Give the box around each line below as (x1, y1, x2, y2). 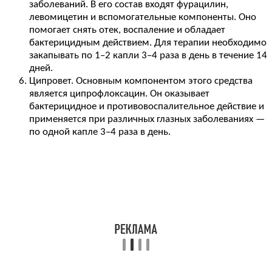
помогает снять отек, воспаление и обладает (29, 24, 225, 35)
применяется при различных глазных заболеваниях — (29, 114, 265, 124)
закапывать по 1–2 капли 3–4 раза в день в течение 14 (29, 50, 267, 61)
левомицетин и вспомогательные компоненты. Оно (29, 12, 256, 22)
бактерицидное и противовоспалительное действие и (29, 101, 264, 112)
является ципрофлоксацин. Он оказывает (29, 88, 209, 99)
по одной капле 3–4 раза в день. (29, 126, 171, 137)
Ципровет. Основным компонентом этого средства (29, 75, 253, 86)
